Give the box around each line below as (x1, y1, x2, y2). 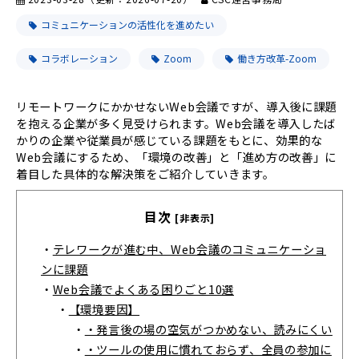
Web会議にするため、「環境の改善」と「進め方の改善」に (16, 147, 337, 165)
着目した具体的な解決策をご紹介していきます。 (16, 164, 275, 182)
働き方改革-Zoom (237, 50, 317, 65)
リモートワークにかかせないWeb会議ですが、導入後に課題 (16, 97, 337, 115)
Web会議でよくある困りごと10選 (52, 280, 234, 298)
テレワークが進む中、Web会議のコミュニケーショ (52, 240, 327, 258)
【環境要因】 (68, 301, 140, 318)
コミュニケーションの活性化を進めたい (41, 17, 214, 31)
